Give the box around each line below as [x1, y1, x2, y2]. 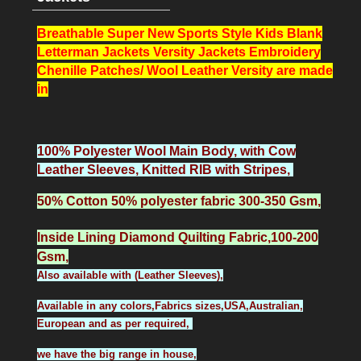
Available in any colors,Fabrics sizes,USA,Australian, [37, 299, 303, 312]
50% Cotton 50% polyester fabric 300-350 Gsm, [37, 193, 321, 208]
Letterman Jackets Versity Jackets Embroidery [37, 44, 321, 59]
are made [276, 63, 333, 77]
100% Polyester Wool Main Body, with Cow [37, 143, 296, 158]
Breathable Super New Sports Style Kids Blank [37, 26, 322, 40]
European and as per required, [37, 317, 193, 330]
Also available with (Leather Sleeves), [37, 268, 223, 281]
